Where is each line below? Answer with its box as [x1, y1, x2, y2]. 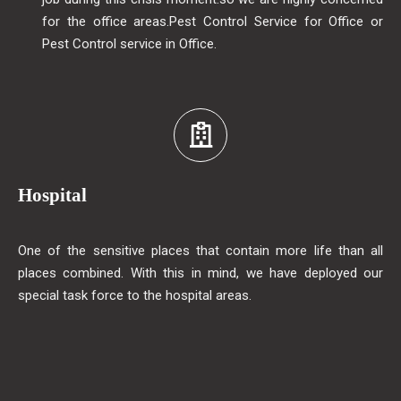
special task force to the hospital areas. [18, 286, 252, 303]
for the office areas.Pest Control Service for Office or [42, 13, 383, 30]
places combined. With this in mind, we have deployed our [18, 264, 383, 281]
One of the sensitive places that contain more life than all [18, 242, 383, 259]
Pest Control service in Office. [42, 36, 217, 53]
